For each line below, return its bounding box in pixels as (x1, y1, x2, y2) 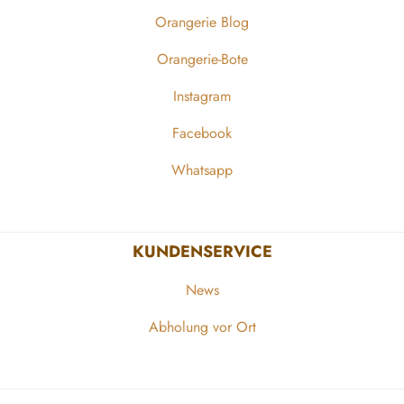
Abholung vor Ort (148, 317, 256, 337)
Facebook (172, 123, 232, 143)
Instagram (173, 86, 231, 106)
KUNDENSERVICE (132, 240, 272, 263)
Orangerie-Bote (156, 49, 248, 69)
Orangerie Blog (155, 12, 249, 32)
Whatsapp (171, 160, 233, 180)
